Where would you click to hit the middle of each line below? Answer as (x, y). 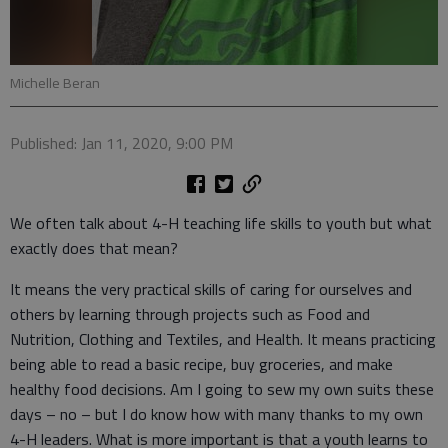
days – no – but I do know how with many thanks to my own (216, 414)
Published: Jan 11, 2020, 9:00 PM (121, 143)
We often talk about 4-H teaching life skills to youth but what (221, 223)
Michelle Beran (55, 83)
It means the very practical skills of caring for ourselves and (211, 289)
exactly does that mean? (94, 248)
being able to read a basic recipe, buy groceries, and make (201, 364)
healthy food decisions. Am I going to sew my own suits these (222, 389)
